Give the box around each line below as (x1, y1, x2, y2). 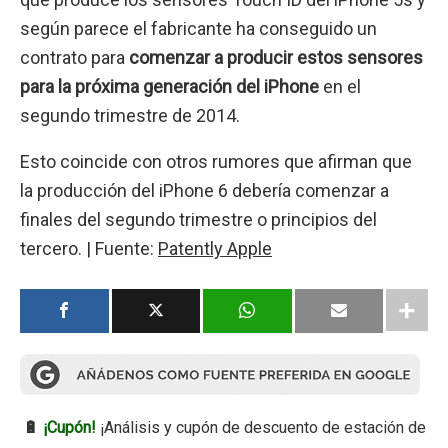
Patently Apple (158, 237, 272, 259)
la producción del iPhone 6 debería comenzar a (20, 179, 389, 201)
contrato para (20, 47, 125, 69)
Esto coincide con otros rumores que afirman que (20, 150, 412, 172)
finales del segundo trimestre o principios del (20, 208, 377, 230)
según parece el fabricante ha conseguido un (20, 18, 377, 40)
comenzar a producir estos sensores (125, 47, 423, 69)
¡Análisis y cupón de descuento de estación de (95, 418, 426, 438)
